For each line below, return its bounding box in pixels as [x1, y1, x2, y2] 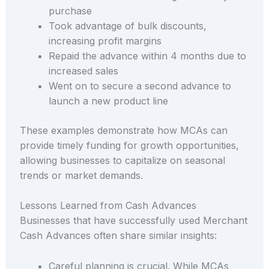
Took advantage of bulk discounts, [48, 19, 207, 32]
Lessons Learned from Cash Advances [19, 199, 196, 212]
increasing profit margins [48, 34, 162, 47]
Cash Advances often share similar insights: [19, 229, 217, 242]
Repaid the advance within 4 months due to [48, 49, 246, 62]
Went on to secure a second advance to [48, 79, 231, 92]
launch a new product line [48, 94, 168, 107]
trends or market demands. [19, 169, 143, 181]
